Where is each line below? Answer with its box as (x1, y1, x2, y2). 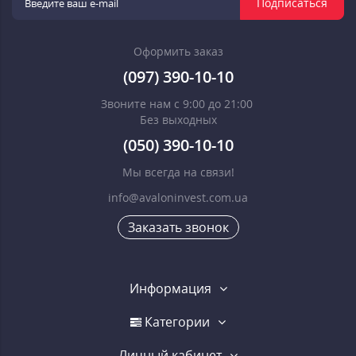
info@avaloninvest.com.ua (108, 190, 248, 206)
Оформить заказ (133, 44, 223, 60)
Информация (129, 280, 211, 298)
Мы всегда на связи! (122, 164, 234, 180)
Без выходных (139, 112, 217, 128)
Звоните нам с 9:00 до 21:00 (100, 96, 256, 112)
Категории (141, 313, 210, 331)
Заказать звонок (127, 219, 229, 237)
